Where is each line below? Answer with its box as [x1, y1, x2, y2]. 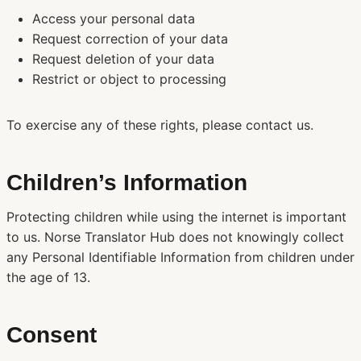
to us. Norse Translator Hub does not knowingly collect [6, 229, 344, 245]
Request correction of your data [32, 31, 228, 47]
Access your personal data [32, 10, 195, 27]
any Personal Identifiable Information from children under [6, 249, 355, 265]
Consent [6, 322, 97, 347]
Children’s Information [6, 170, 247, 195]
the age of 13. [6, 269, 90, 285]
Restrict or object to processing [32, 71, 226, 87]
